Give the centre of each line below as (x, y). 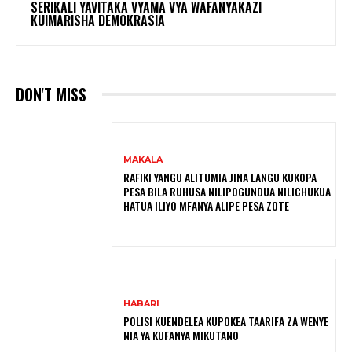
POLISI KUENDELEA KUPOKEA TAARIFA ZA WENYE (226, 321)
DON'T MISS (51, 94)
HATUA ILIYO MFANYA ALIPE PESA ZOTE (207, 206)
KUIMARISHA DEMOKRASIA (98, 20)
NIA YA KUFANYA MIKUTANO (181, 335)
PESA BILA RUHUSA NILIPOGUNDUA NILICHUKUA (227, 192)
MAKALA (143, 160)
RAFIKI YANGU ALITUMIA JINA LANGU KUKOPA (220, 178)
